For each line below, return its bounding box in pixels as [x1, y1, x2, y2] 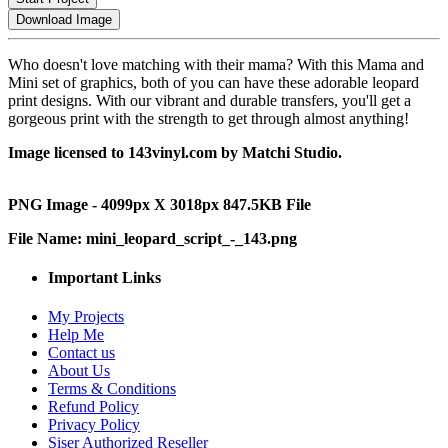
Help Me [48, 326, 104, 344]
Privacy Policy [48, 416, 140, 434]
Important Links [48, 269, 161, 287]
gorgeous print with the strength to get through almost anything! [8, 109, 409, 127]
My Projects [48, 308, 124, 326]
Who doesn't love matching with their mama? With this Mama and [8, 55, 424, 73]
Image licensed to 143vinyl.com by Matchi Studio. [8, 143, 342, 161]
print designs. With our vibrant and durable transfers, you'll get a [8, 91, 411, 109]
